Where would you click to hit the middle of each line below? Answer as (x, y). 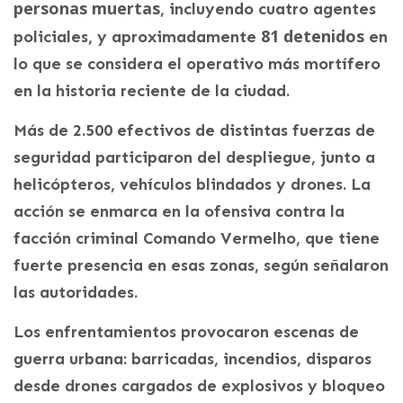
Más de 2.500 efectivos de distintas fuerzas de (194, 130)
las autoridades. (76, 292)
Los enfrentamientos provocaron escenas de (186, 331)
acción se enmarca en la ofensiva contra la (179, 211)
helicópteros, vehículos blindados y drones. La (192, 184)
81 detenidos (313, 36)
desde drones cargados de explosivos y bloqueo (199, 385)
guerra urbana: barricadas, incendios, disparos (193, 358)
